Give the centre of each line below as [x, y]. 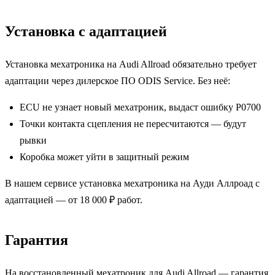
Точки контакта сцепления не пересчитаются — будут [133, 123]
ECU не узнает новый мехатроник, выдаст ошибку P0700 [140, 107]
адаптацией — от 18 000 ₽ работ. [74, 199]
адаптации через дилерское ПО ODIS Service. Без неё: [118, 80]
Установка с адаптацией [86, 31]
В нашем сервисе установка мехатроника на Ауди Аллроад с [132, 183]
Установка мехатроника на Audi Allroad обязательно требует [131, 64]
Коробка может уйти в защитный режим [104, 157]
